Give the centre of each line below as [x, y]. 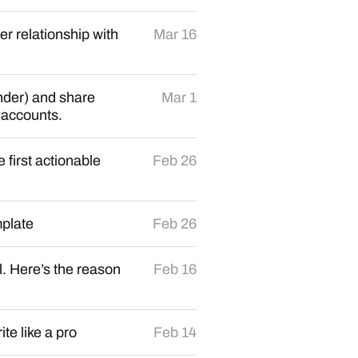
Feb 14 [175, 332]
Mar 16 [175, 34]
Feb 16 [175, 269]
